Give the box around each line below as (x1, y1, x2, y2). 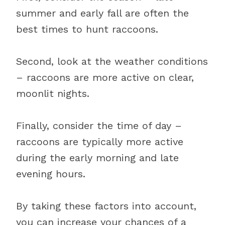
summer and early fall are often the (16, 7, 189, 19)
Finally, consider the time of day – (16, 120, 182, 132)
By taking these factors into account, (16, 200, 196, 212)
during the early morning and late (16, 152, 179, 164)
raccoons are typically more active (16, 136, 183, 148)
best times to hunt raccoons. (16, 23, 158, 35)
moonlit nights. (16, 87, 89, 99)
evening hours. (16, 168, 85, 180)
